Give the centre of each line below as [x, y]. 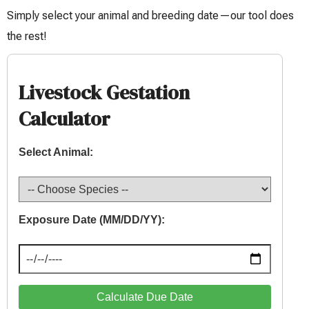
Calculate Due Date [145, 297]
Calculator [64, 119]
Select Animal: [56, 152]
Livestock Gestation [104, 92]
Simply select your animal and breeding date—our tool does [150, 16]
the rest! [27, 36]
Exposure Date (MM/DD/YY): [92, 220]
